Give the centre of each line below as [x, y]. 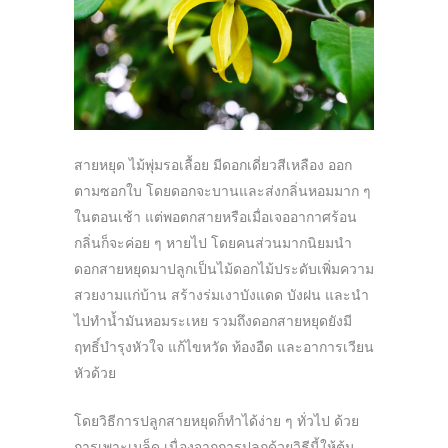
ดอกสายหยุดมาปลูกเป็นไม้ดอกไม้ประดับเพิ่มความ [224, 268]
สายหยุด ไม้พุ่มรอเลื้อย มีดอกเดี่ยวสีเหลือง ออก [213, 164]
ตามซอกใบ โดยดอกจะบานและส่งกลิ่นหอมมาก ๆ [222, 190]
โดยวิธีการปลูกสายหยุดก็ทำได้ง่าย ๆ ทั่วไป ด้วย [216, 420]
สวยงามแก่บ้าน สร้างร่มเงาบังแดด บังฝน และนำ [221, 294]
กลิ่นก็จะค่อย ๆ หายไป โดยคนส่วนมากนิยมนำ [213, 242]
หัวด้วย [95, 372]
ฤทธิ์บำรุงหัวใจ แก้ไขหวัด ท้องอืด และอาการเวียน [224, 346]
